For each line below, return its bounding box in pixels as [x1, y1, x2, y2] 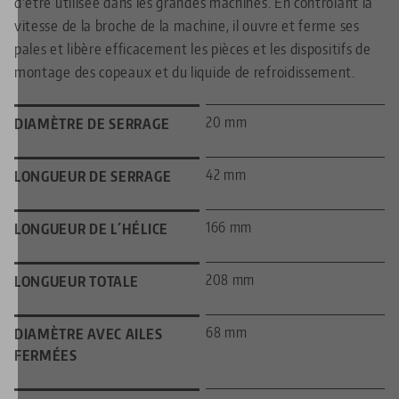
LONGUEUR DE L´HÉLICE [14, 220, 168, 239]
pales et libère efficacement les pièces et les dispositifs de [14, 38, 371, 59]
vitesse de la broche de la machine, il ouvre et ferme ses [14, 15, 360, 36]
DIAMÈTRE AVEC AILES [14, 325, 163, 344]
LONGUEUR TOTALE [14, 273, 139, 291]
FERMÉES [14, 346, 77, 365]
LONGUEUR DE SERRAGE [14, 167, 172, 186]
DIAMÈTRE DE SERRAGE [14, 115, 170, 134]
